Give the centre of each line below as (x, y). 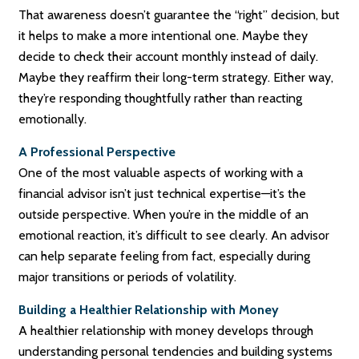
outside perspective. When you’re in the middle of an (164, 215)
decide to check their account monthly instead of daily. (169, 57)
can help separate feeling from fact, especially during (165, 256)
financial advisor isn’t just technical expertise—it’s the (163, 194)
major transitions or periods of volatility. (128, 277)
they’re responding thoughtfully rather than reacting (161, 99)
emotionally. (53, 119)
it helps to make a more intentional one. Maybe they (163, 36)
